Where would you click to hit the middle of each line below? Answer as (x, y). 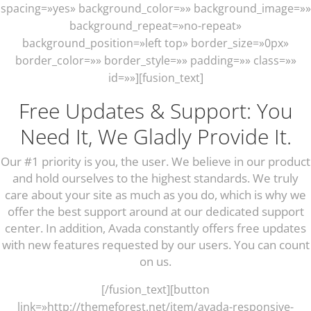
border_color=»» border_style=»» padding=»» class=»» (155, 60)
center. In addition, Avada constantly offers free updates (155, 228)
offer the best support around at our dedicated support (155, 211)
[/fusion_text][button (155, 289)
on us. (155, 261)
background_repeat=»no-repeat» (155, 25)
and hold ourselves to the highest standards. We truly (155, 178)
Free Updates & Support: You (155, 110)
